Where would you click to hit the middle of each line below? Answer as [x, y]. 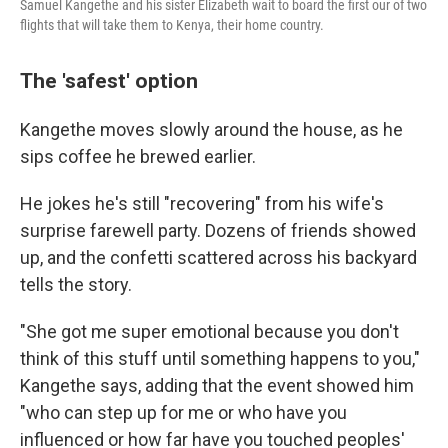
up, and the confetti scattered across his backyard [218, 257]
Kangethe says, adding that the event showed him [217, 385]
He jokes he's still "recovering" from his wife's [202, 203]
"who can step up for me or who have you [183, 412]
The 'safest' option [109, 80]
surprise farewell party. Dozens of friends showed [218, 230]
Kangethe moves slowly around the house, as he [211, 129]
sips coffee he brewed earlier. [138, 156]
